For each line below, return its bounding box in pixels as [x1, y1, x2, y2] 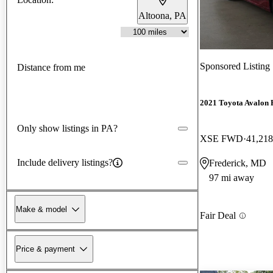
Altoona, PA [138, 10, 186, 21]
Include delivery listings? [17, 157, 113, 168]
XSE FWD [200, 133, 243, 144]
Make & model [16, 204, 67, 214]
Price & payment [16, 244, 75, 253]
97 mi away [209, 172, 254, 183]
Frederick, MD [209, 158, 266, 169]
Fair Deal [200, 210, 236, 221]
